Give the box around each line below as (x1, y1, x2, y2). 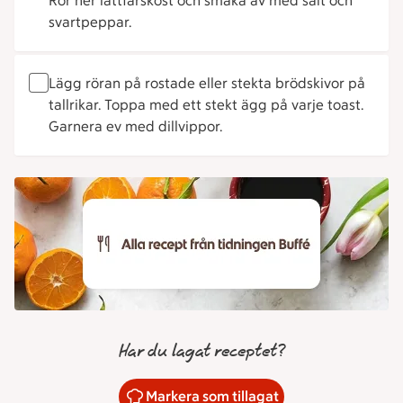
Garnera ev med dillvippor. (49, 118, 222, 135)
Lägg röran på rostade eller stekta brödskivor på (49, 75, 365, 92)
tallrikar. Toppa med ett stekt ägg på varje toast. (49, 96, 363, 113)
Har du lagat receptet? (118, 343, 284, 361)
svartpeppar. (49, 13, 131, 31)
